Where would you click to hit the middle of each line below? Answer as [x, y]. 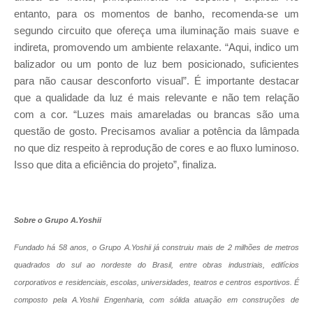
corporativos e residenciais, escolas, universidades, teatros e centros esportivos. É [156, 283]
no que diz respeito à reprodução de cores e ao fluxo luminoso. [156, 148]
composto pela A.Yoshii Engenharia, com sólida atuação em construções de [156, 300]
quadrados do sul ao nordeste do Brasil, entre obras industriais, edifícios [156, 265]
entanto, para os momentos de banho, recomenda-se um [156, 14]
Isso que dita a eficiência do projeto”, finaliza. [115, 165]
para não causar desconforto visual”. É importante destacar [156, 81]
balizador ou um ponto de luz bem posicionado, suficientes [156, 65]
